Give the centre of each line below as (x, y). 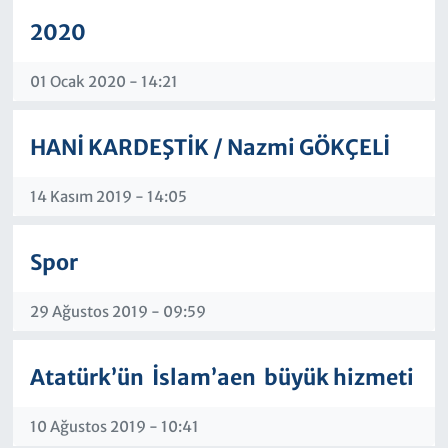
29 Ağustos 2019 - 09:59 (117, 311)
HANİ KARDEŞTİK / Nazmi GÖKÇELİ (209, 147)
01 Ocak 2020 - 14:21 (103, 81)
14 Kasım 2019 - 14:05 (108, 196)
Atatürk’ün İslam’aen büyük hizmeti (221, 377)
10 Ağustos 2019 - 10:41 (114, 426)
